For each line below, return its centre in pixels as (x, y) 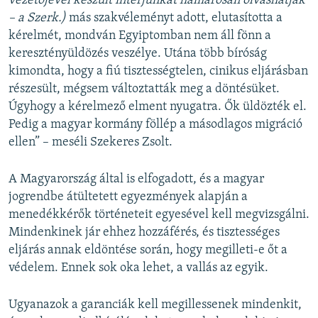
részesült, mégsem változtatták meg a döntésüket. (144, 89)
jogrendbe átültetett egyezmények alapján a (128, 197)
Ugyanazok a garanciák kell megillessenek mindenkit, (155, 305)
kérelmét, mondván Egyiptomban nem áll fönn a (140, 35)
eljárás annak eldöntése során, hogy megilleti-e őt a (148, 250)
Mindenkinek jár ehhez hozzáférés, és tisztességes (144, 232)
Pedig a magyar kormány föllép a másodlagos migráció (155, 124)
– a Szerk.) (37, 18)
